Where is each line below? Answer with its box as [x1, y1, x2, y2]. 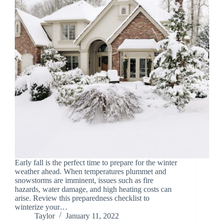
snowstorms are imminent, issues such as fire [15, 176, 153, 185]
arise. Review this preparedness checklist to [15, 194, 149, 203]
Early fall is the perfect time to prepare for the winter [15, 158, 177, 167]
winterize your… [15, 203, 68, 212]
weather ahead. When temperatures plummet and [15, 167, 166, 176]
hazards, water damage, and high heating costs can [15, 185, 172, 194]
